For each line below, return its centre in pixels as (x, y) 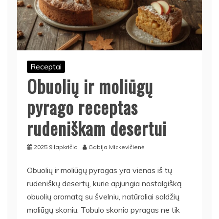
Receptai (46, 66)
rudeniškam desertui (97, 128)
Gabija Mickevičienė (117, 147)
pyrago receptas (82, 107)
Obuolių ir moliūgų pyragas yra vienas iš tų (99, 170)
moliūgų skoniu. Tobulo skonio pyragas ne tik (103, 209)
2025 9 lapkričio (56, 147)
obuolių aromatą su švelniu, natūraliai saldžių (103, 196)
